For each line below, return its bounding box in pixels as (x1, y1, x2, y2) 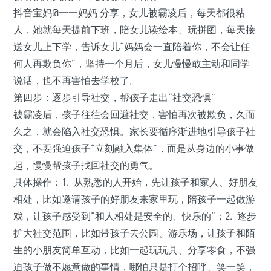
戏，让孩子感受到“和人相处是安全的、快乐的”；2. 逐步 (13, 210, 256, 223)
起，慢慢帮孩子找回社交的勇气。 (13, 159, 158, 172)
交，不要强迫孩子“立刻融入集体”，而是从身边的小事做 (13, 142, 254, 155)
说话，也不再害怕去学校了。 (13, 74, 139, 87)
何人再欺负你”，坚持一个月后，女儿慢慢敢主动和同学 (13, 57, 250, 70)
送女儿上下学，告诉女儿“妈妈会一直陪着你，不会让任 (13, 41, 250, 53)
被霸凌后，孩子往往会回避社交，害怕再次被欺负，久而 (13, 108, 255, 121)
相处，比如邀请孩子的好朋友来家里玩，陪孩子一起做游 (13, 193, 255, 206)
